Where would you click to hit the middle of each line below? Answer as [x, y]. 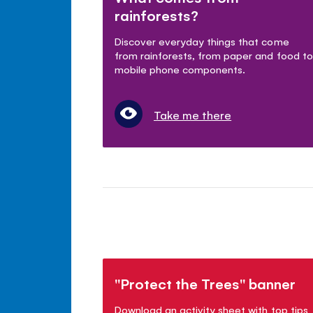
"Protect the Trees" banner [205, 284]
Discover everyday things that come [202, 41]
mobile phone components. [180, 69]
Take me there [193, 115]
